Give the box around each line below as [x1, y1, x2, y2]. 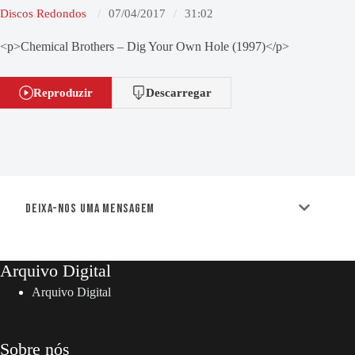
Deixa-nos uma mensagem [25, 201, 155, 216]
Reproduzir [33, 85, 93, 99]
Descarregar [146, 85, 212, 99]
